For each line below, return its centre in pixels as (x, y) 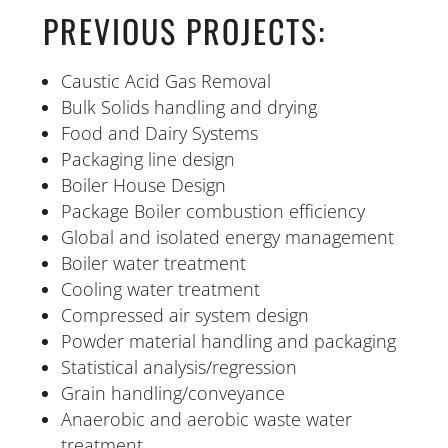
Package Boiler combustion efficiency (212, 211)
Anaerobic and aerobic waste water (206, 419)
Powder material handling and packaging (228, 341)
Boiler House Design (143, 185)
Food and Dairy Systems (159, 133)
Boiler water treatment (153, 263)
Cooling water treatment (160, 289)
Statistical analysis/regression (178, 367)
